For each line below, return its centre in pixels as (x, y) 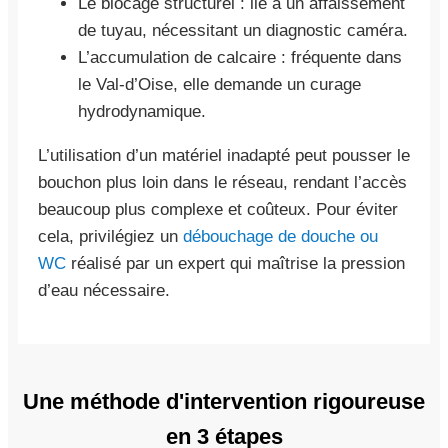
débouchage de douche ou (280, 236)
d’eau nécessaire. (104, 290)
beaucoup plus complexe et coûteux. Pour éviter (218, 209)
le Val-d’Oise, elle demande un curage (219, 84)
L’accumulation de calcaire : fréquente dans (240, 57)
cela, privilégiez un (110, 236)
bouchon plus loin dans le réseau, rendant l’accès (222, 182)
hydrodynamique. (142, 111)
